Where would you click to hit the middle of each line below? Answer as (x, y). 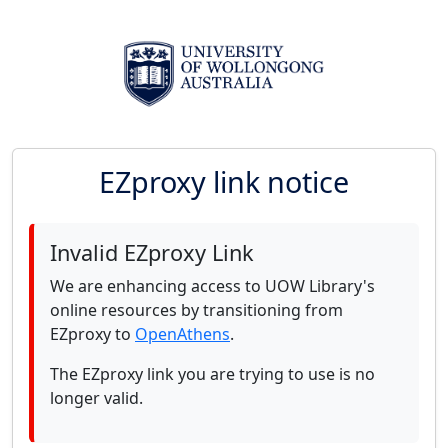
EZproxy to (92, 334)
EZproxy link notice (224, 181)
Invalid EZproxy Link (152, 252)
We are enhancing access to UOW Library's (212, 286)
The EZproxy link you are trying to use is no (212, 374)
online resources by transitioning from (196, 310)
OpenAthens (182, 334)
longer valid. (96, 398)
